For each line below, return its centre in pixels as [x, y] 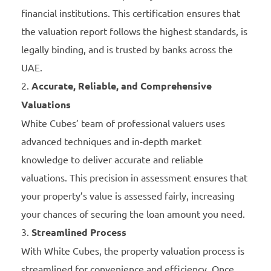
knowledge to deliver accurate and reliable [112, 159]
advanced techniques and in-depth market [111, 141]
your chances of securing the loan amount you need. [133, 214]
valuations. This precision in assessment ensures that [134, 178]
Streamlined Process [79, 232]
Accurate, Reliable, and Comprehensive [122, 86]
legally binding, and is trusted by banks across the [127, 49]
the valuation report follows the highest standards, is [134, 31]
